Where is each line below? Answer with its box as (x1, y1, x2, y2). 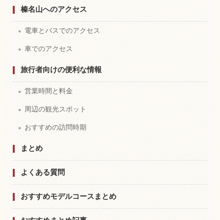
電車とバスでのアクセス (25, 26, 100, 34)
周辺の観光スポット (25, 105, 86, 113)
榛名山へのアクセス (21, 4, 87, 14)
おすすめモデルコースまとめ (21, 191, 116, 201)
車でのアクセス (25, 44, 73, 53)
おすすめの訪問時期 (25, 123, 86, 131)
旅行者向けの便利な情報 (21, 64, 102, 74)
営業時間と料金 (25, 86, 73, 95)
